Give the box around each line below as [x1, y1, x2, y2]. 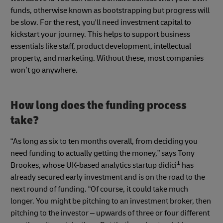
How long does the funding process [10, 98, 187, 113]
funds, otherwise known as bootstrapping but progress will [10, 5, 210, 16]
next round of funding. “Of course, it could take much [10, 184, 188, 194]
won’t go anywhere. [10, 65, 78, 76]
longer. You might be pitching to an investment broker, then [10, 196, 211, 206]
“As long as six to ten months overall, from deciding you [10, 136, 198, 146]
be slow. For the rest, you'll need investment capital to [10, 17, 191, 28]
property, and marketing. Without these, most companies [10, 53, 204, 64]
